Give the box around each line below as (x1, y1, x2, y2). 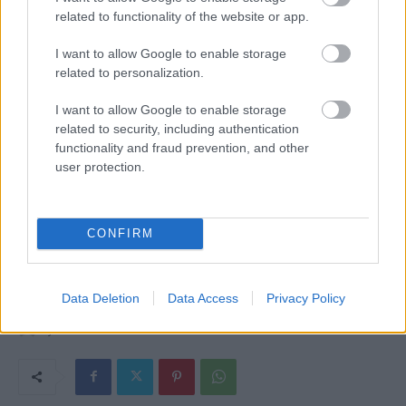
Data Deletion (61, 290, 140, 305)
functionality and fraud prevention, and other (55, 140, 309, 155)
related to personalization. (55, 64, 204, 80)
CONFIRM (86, 227, 154, 240)
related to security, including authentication (55, 121, 299, 136)
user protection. (55, 159, 145, 174)
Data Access (167, 290, 238, 305)
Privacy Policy (266, 290, 345, 305)
